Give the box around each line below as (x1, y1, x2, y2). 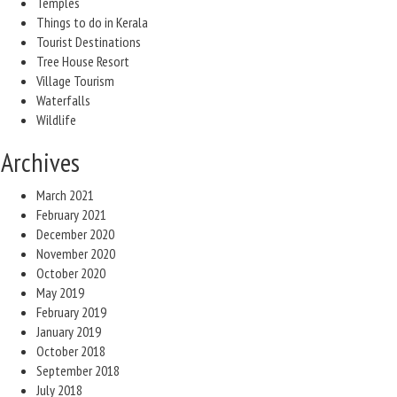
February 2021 (36, 206, 106, 223)
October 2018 (36, 342, 105, 360)
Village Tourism (36, 72, 114, 90)
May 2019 (36, 284, 84, 301)
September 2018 (36, 362, 120, 379)
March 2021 (36, 186, 94, 204)
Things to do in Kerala (36, 13, 148, 31)
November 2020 (36, 245, 115, 262)
